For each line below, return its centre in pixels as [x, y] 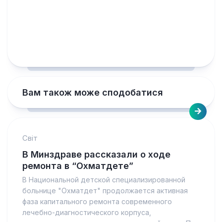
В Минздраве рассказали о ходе [96, 154]
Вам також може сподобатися [93, 92]
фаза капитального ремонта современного [97, 201]
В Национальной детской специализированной [104, 180]
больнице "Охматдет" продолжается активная [105, 191]
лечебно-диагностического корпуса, [87, 212]
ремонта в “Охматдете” [78, 166]
